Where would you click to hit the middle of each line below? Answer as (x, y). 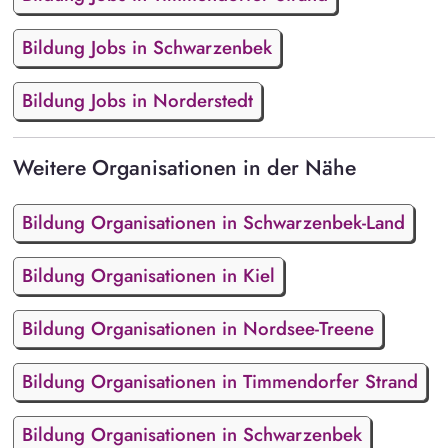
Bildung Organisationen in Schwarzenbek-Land (213, 222)
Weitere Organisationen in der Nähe (184, 168)
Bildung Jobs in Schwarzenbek (146, 48)
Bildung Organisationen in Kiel (148, 275)
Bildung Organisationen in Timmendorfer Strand (219, 381)
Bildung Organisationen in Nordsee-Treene (197, 328)
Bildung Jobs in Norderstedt (137, 101)
